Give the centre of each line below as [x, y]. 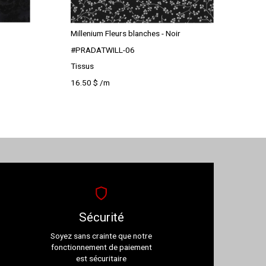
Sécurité [101, 217]
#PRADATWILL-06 [102, 50]
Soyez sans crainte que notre [102, 236]
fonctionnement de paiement [101, 247]
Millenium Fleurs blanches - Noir [125, 34]
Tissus [82, 66]
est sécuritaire [102, 259]
